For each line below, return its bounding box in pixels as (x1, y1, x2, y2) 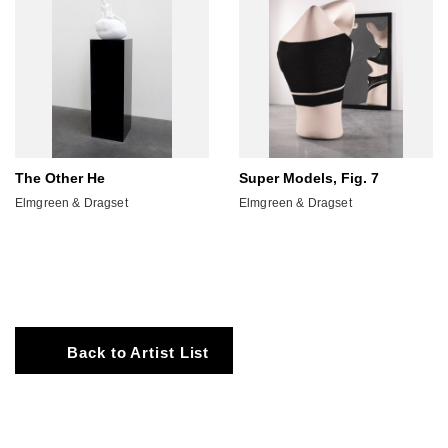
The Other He (15, 169, 105, 186)
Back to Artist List (67, 344, 210, 361)
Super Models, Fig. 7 (239, 169, 379, 186)
